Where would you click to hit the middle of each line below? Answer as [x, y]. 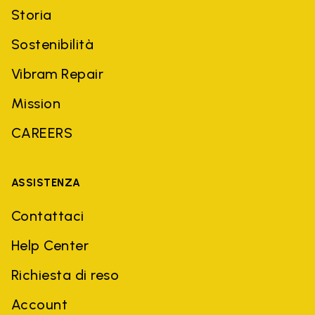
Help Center [50, 245]
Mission [36, 103]
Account [40, 304]
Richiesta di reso [65, 275]
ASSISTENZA [46, 182]
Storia [32, 14]
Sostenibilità [53, 44]
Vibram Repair [58, 73]
